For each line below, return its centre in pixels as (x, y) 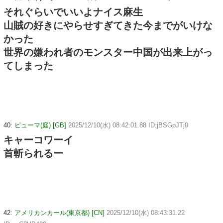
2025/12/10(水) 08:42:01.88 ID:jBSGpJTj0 (128, 125)
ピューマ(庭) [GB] (40, 125)
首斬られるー (33, 153)
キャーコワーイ (38, 140)
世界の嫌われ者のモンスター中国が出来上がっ (108, 53)
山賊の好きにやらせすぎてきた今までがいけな (108, 26)
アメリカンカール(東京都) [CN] (59, 213)
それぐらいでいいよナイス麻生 (73, 12)
